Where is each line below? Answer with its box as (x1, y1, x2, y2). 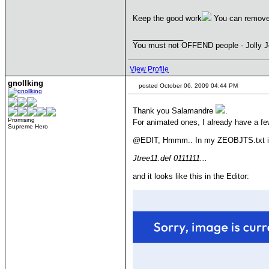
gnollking (8, 79, 43, 88)
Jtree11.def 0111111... (133, 154, 207, 163)
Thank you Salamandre (133, 106, 216, 115)
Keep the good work (133, 14, 202, 23)
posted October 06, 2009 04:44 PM (137, 82, 238, 89)
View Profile (130, 65, 169, 73)
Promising (8, 116, 35, 123)
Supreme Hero (8, 123, 48, 130)
